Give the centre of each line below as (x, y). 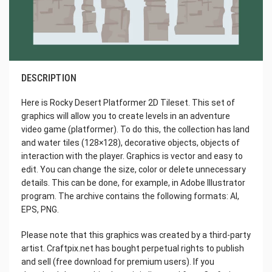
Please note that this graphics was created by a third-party (136, 235)
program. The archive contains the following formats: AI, (130, 196)
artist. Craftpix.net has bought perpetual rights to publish (133, 249)
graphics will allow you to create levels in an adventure (126, 116)
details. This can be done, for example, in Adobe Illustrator (133, 183)
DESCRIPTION (49, 78)
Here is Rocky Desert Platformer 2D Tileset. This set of (128, 103)
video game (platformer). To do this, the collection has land (135, 130)
